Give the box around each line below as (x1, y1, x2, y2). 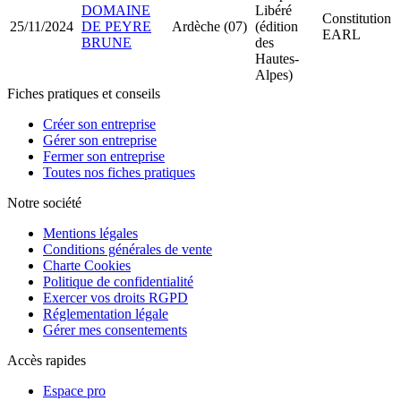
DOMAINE (81, 2, 150, 18)
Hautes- (255, 50, 299, 66)
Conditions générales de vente (43, 241, 212, 257)
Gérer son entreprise (43, 132, 157, 148)
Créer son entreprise (43, 115, 156, 132)
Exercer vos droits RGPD (43, 289, 188, 305)
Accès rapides (7, 352, 86, 368)
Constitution (322, 10, 391, 26)
